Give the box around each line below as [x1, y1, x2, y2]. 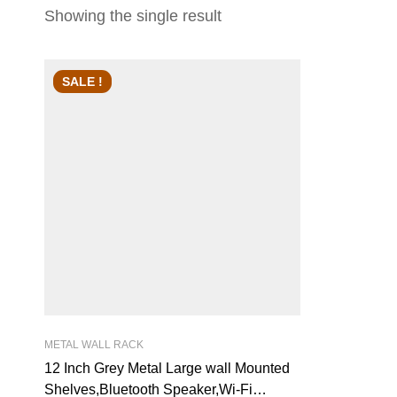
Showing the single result [44, 7, 222, 25]
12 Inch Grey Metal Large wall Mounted [44, 360, 290, 376]
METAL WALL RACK [44, 338, 144, 351]
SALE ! [62, 74, 103, 89]
